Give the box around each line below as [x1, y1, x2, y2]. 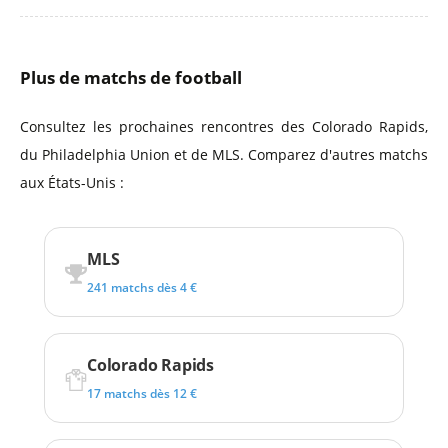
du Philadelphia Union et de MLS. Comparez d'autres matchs [20, 145, 428, 164]
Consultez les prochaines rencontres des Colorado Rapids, [20, 117, 428, 136]
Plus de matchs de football [20, 66, 242, 89]
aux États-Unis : [20, 173, 124, 192]
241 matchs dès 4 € [87, 279, 197, 296]
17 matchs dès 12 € [87, 385, 197, 402]
